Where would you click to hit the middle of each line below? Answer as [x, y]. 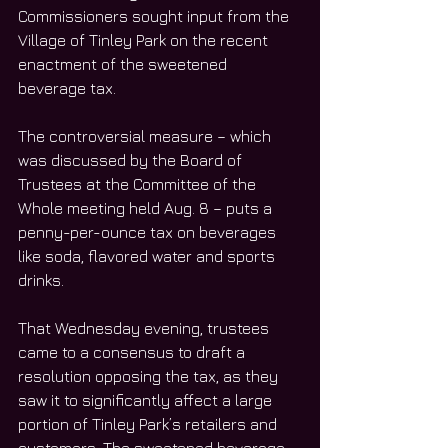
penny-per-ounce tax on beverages [149, 232]
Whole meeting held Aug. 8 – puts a [147, 208]
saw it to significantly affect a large [147, 400]
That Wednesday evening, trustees [145, 328]
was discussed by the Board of [132, 160]
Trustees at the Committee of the [139, 184]
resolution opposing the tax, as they [150, 376]
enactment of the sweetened [124, 64]
